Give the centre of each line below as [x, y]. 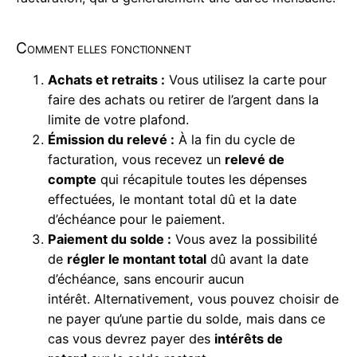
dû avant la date [257, 259]
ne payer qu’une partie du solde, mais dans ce [186, 318]
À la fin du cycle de [235, 139]
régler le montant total [137, 259]
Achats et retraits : [106, 79]
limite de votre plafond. [118, 119]
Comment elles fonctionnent [104, 48]
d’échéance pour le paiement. [136, 219]
